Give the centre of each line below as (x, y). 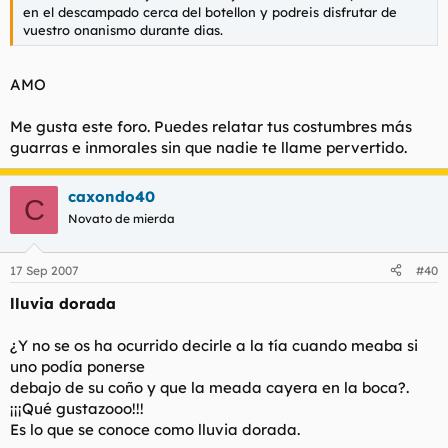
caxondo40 (111, 196)
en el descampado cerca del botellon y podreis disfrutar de (210, 11)
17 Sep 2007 (44, 270)
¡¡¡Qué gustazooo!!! (77, 408)
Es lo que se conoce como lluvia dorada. (155, 429)
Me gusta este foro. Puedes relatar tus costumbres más (211, 126)
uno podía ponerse (77, 366)
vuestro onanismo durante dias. (123, 29)
